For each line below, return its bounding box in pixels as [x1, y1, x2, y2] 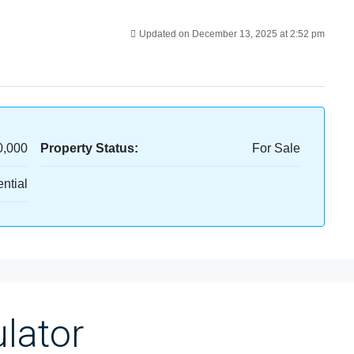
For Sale [252, 141, 300, 155]
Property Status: [40, 141, 138, 155]
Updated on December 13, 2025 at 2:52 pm [139, 28, 325, 40]
